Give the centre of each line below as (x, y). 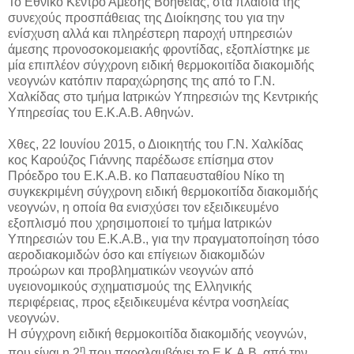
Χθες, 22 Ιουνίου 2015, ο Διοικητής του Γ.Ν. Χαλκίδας (156, 144)
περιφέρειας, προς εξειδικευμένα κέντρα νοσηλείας (149, 302)
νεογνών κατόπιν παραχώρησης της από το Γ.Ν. (141, 81)
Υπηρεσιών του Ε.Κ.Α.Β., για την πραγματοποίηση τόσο (164, 239)
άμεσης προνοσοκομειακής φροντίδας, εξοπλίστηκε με (159, 49)
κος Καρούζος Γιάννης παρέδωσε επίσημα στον (141, 160)
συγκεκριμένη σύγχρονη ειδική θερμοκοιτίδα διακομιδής (163, 191)
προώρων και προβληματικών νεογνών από (131, 270)
